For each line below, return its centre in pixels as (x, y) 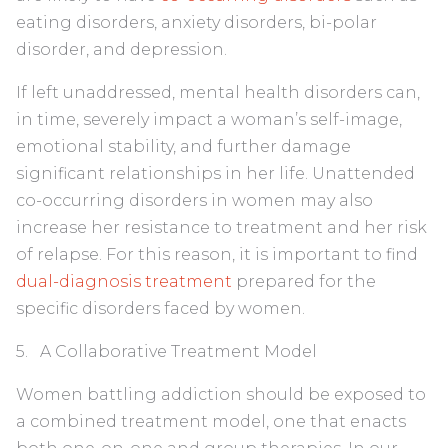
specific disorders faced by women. (160, 308)
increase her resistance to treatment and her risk (221, 227)
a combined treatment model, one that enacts (211, 421)
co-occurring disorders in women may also (194, 200)
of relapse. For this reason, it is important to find (217, 254)
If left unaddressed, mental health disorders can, (218, 92)
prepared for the (304, 281)
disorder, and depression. (121, 49)
